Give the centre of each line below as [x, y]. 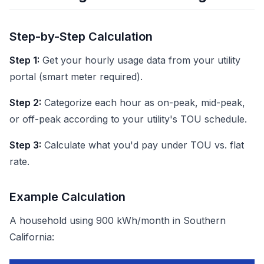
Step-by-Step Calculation [81, 37]
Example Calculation [67, 197]
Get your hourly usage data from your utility [140, 60]
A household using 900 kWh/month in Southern [118, 220]
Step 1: [24, 60]
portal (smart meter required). [76, 77]
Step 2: [25, 103]
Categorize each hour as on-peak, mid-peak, [143, 103]
